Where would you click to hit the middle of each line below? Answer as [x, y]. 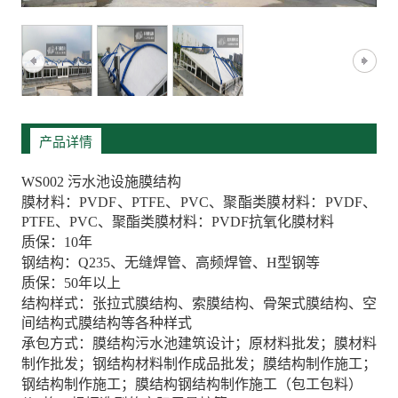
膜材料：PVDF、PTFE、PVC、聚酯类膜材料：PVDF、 [199, 202]
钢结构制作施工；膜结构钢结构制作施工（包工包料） [192, 384]
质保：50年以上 [71, 283]
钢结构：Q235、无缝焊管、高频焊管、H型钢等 [171, 262]
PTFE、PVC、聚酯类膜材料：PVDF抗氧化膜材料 [178, 222]
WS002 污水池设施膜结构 [101, 181]
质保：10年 [57, 242]
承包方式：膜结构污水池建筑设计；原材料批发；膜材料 [199, 343]
